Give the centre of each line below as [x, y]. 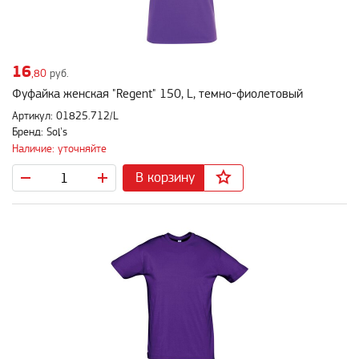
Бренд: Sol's [40, 132]
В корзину [165, 178]
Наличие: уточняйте [59, 149]
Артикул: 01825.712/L [65, 116]
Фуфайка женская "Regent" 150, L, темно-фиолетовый [157, 94]
